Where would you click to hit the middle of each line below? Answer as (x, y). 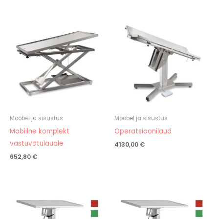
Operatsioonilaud (143, 131)
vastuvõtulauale (37, 143)
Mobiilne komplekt (40, 131)
